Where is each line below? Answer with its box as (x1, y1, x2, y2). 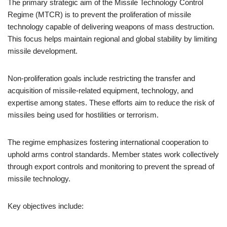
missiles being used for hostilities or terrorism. (8, 110, 159, 119)
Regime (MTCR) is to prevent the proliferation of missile (8, 10, 191, 19)
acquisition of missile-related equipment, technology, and (8, 86, 193, 95)
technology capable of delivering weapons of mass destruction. (8, 22, 214, 31)
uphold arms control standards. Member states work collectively (8, 150, 219, 159)
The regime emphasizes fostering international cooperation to (8, 138, 208, 146)
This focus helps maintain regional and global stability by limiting (8, 34, 217, 43)
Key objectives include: (8, 202, 84, 210)
